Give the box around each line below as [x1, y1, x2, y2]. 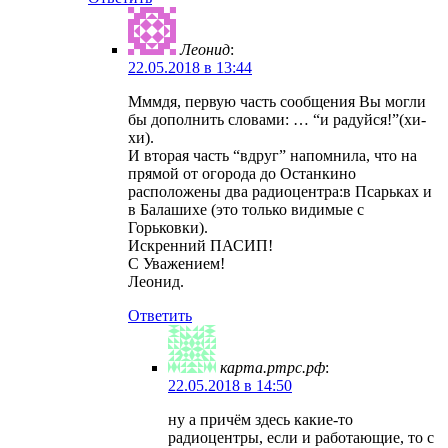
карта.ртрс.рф [220, 359, 325, 377]
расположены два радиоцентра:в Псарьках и [128, 183, 432, 201]
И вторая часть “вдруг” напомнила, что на [128, 147, 417, 165]
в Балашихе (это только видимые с [128, 201, 364, 219]
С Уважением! [128, 255, 225, 273]
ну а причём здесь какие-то [168, 411, 353, 429]
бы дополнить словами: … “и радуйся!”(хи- [128, 111, 426, 129]
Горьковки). [128, 219, 208, 237]
